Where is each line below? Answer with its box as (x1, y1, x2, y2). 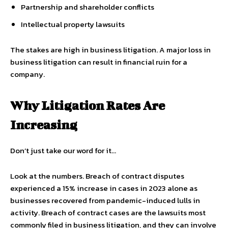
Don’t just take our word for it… (10, 145, 116, 156)
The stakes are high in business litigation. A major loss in (10, 44, 211, 55)
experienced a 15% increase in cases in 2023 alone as (10, 182, 197, 194)
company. (10, 68, 45, 80)
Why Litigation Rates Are (10, 98, 165, 112)
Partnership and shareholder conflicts (21, 1, 154, 13)
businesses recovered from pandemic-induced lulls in (10, 194, 200, 206)
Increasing (10, 118, 77, 132)
